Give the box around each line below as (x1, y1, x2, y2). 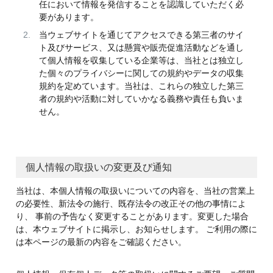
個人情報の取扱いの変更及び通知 (25, 162, 172, 173)
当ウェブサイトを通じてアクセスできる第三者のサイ (38, 30, 244, 40)
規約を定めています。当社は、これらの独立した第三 (38, 81, 244, 91)
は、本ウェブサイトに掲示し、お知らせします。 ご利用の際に (15, 224, 257, 235)
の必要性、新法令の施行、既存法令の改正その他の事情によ (15, 199, 246, 209)
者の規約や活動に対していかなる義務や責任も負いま (38, 94, 244, 104)
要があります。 (38, 12, 99, 23)
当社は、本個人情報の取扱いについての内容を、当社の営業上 (15, 186, 255, 196)
